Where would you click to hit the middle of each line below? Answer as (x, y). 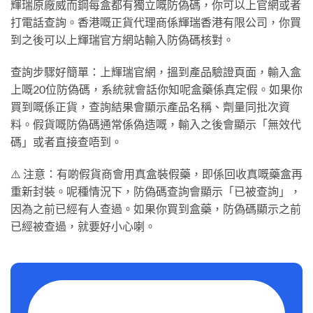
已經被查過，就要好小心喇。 (83, 226)
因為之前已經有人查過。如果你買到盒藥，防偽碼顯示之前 (156, 208)
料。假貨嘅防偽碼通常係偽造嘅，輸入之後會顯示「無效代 (156, 124)
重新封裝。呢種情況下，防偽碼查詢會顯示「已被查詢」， (156, 191)
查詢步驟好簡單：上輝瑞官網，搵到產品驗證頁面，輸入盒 (156, 72)
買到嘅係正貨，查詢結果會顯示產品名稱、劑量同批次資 (150, 107)
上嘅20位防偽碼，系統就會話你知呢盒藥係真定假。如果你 (156, 89)
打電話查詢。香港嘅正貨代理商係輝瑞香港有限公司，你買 (156, 22)
